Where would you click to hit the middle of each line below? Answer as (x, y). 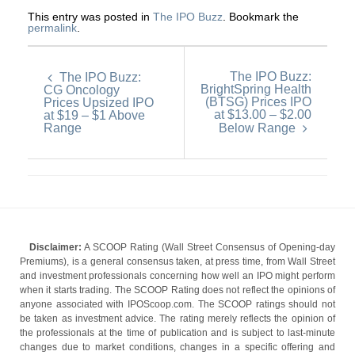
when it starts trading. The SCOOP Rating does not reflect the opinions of (177, 290)
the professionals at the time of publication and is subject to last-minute (177, 333)
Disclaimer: (55, 248)
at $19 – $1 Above (94, 116)
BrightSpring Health (256, 90)
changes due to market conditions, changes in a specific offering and (177, 347)
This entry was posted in (90, 17)
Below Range (259, 128)
